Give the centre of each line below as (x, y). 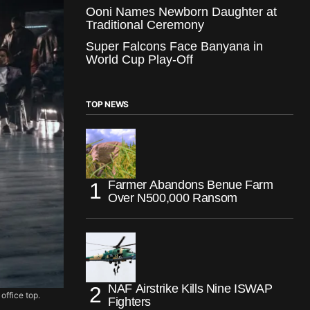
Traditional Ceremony (145, 25)
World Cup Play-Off (139, 59)
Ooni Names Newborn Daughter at (181, 11)
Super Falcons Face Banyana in (174, 46)
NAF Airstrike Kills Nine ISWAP (190, 288)
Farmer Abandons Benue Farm (191, 184)
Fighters (130, 301)
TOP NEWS (108, 104)
